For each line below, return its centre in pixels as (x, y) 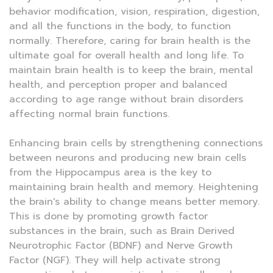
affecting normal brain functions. (89, 114)
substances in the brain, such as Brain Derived (122, 231)
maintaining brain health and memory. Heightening (134, 187)
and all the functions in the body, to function (120, 27)
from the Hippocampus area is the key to (110, 173)
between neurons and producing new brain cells (128, 158)
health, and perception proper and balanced (118, 85)
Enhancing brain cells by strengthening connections (136, 144)
